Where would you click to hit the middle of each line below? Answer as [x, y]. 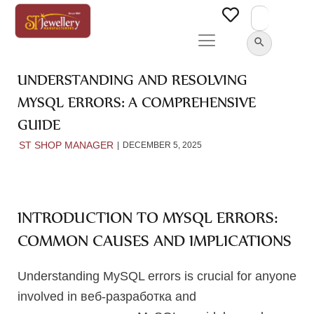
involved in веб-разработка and [107, 296]
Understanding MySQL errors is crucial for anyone [157, 276]
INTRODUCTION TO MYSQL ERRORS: [148, 217]
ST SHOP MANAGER [66, 145]
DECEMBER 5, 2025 [162, 145]
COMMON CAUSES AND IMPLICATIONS [155, 240]
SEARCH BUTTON [257, 30]
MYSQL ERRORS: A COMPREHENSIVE [137, 102]
